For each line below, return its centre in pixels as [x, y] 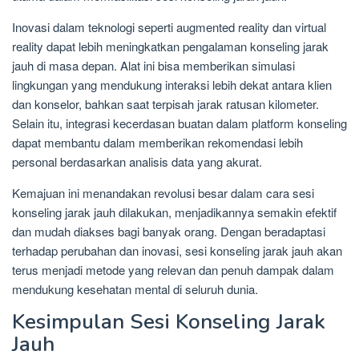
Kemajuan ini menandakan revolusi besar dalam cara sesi [163, 192]
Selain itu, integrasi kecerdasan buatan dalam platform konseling [179, 123]
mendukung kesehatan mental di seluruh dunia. [135, 288]
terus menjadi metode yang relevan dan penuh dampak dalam [173, 269]
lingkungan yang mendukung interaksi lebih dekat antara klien [172, 84]
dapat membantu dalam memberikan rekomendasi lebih [157, 142]
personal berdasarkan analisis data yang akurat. [137, 161]
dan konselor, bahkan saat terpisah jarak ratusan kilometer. [165, 103]
